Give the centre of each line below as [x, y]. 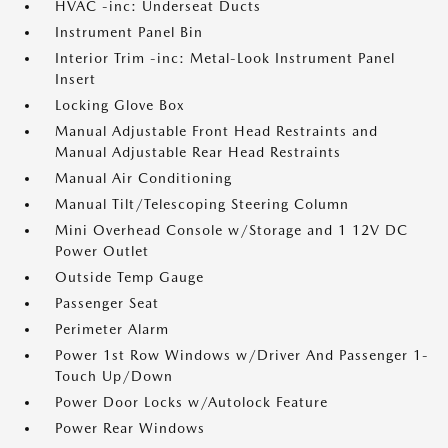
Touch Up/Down [114, 376]
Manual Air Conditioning [143, 178]
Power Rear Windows [130, 428]
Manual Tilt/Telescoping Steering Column [202, 204]
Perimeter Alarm [112, 329]
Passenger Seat [107, 303]
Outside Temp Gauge [129, 277]
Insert [75, 79]
